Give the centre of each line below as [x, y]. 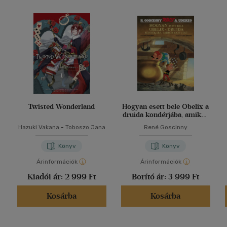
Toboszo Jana [85, 127]
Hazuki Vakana [39, 127]
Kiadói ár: [46, 177]
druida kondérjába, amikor [165, 115]
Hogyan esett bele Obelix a [165, 107]
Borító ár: [150, 177]
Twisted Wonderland [62, 107]
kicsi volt [165, 123]
